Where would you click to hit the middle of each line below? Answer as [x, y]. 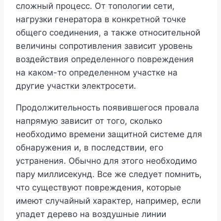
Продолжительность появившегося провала [108, 107]
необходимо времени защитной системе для [109, 134]
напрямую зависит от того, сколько [89, 121]
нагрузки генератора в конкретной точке [101, 19]
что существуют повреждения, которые [98, 187]
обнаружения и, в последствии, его [90, 147]
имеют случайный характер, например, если [108, 201]
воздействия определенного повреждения [105, 59]
